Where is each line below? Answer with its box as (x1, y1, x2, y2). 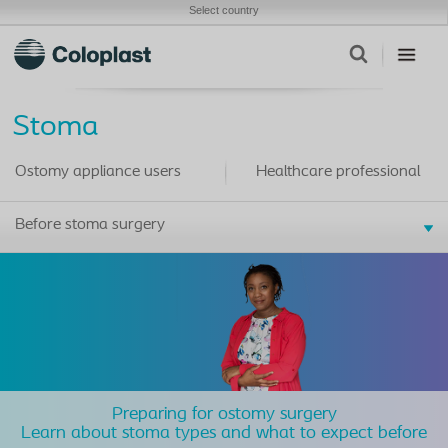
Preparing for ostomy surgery (111, 405, 337, 424)
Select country (188, 4, 259, 16)
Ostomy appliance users (15, 164, 181, 180)
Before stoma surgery (15, 217, 165, 233)
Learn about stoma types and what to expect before (21, 424, 427, 443)
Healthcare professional (256, 164, 420, 180)
